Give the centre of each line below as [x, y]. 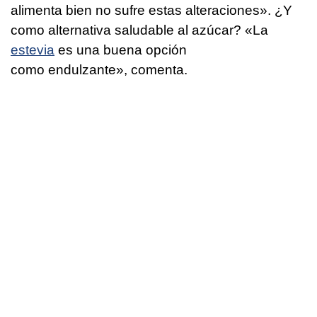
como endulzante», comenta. [99, 69]
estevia [33, 50]
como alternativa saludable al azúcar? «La [139, 30]
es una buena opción [121, 50]
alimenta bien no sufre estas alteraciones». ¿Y [151, 10]
